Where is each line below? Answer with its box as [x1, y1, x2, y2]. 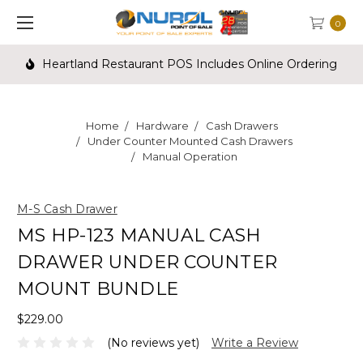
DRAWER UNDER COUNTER [17, 251, 277, 273]
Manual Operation [143, 150, 237, 163]
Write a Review [211, 335, 298, 350]
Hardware [135, 119, 189, 132]
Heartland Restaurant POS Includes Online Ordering [38, 57, 337, 71]
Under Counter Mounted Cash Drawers [88, 135, 293, 147]
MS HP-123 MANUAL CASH [17, 224, 262, 246]
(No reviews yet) [106, 335, 199, 350]
